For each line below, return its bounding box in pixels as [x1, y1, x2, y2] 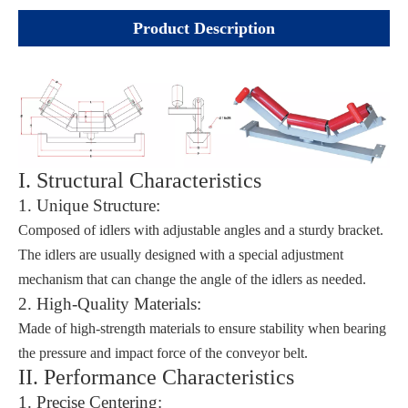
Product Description [133, 19, 275, 38]
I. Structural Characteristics [18, 168, 261, 193]
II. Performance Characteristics [18, 365, 294, 390]
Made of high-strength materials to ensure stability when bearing [18, 321, 386, 337]
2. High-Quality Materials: [18, 294, 201, 314]
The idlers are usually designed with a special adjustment [18, 247, 343, 263]
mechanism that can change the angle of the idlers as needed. [18, 271, 366, 288]
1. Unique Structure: [18, 196, 160, 216]
